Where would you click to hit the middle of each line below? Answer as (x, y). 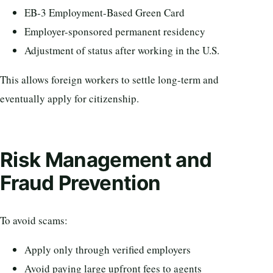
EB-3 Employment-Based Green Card (105, 12)
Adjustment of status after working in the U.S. (122, 50)
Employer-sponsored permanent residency (115, 31)
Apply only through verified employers (108, 250)
